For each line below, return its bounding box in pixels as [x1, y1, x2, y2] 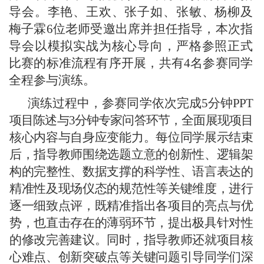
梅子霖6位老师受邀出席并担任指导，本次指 [9, 22, 253, 36]
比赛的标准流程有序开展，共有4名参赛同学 [9, 56, 253, 70]
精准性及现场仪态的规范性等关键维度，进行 [9, 181, 253, 196]
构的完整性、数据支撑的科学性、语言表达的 [9, 164, 253, 179]
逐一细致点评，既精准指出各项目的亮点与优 [9, 199, 253, 213]
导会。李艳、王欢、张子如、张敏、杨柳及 [9, 5, 253, 19]
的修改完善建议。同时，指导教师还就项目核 [9, 233, 253, 247]
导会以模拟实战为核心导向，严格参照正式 [9, 39, 253, 53]
